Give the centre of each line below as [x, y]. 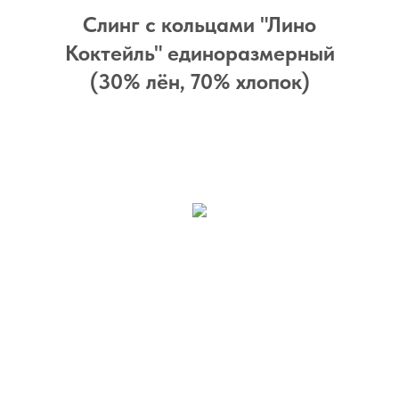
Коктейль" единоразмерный [199, 53]
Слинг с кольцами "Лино [199, 24]
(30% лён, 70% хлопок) [199, 81]
